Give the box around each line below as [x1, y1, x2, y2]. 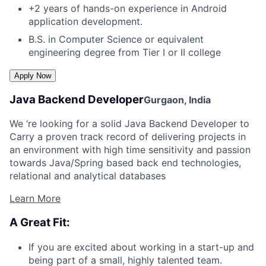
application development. [28, 15, 142, 27]
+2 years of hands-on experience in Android [28, 2, 227, 14]
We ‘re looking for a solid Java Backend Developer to [9, 118, 249, 130]
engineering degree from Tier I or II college [28, 46, 221, 58]
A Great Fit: [9, 216, 70, 230]
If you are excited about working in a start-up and [28, 240, 254, 253]
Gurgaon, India [144, 93, 211, 106]
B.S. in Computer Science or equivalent [28, 33, 204, 45]
